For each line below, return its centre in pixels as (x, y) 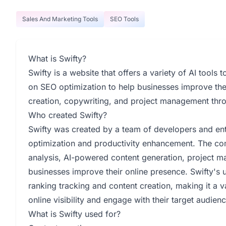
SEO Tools (124, 19)
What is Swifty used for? (74, 214)
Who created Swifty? (68, 115)
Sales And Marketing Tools (60, 19)
